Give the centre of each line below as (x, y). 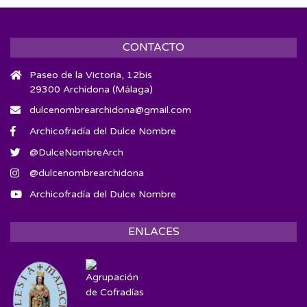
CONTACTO (153, 47)
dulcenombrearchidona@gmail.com (110, 110)
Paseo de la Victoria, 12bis (91, 75)
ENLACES (153, 231)
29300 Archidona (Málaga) (91, 89)
